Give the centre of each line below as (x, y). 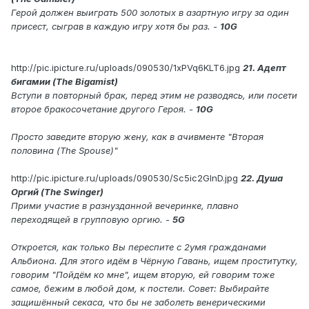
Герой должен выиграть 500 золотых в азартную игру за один (150, 13)
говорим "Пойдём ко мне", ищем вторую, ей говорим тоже (143, 275)
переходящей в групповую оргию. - (92, 220)
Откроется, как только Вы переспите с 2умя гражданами (139, 247)
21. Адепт (265, 68)
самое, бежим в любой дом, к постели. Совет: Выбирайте (140, 289)
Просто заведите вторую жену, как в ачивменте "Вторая (137, 137)
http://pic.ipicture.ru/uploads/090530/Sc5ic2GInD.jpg (124, 178)
